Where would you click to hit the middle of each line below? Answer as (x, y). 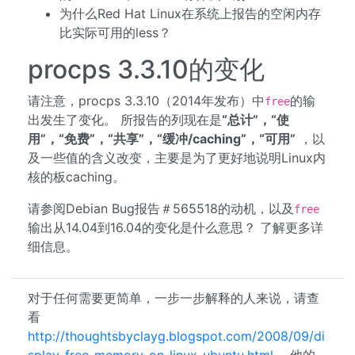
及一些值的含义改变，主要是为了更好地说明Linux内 (177, 158)
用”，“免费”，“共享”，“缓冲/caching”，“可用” (162, 139)
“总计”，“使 (256, 120)
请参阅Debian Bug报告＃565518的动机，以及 (161, 208)
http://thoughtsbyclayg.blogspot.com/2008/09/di (176, 336)
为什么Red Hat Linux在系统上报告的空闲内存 (190, 13)
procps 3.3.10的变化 (146, 69)
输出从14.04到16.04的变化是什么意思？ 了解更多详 (176, 227)
